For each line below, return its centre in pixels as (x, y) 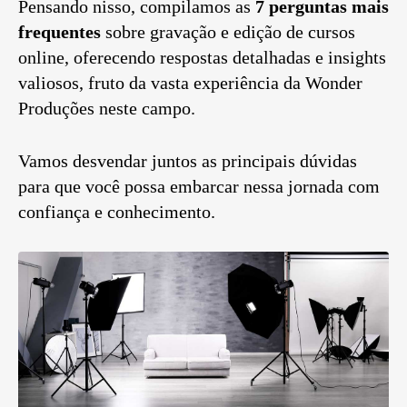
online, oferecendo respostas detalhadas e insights (202, 58)
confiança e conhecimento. (117, 212)
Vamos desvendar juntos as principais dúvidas (188, 161)
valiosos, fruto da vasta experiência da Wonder (190, 83)
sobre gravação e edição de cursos (228, 32)
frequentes (60, 32)
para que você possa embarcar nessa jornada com (199, 187)
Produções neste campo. (107, 109)
